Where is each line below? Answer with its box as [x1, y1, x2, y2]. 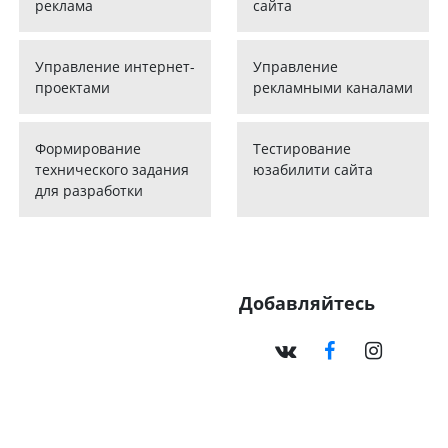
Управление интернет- [35, 57, 196, 77]
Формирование [35, 139, 142, 159]
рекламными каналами [252, 78, 413, 98]
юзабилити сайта [252, 160, 373, 180]
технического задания [35, 160, 190, 180]
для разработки [35, 181, 144, 201]
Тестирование [252, 139, 351, 159]
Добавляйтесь [239, 290, 375, 315]
